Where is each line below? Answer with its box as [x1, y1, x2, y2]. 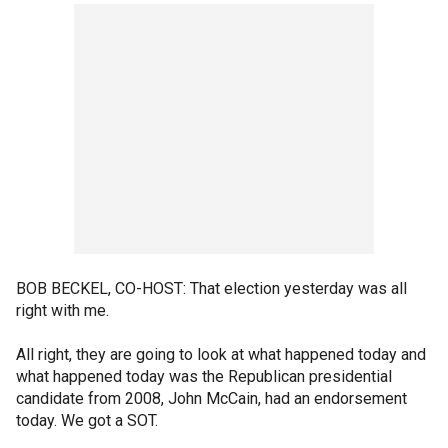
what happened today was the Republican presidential [16, 367, 392, 386]
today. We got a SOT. [16, 411, 158, 430]
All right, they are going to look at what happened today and [16, 345, 426, 364]
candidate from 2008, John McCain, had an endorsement [16, 389, 407, 408]
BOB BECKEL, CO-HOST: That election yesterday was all [16, 279, 407, 298]
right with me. [16, 301, 109, 320]
